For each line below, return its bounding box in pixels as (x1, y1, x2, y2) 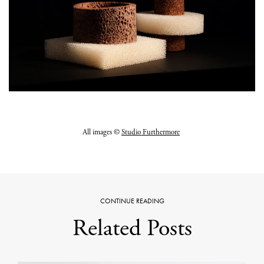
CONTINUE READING (100, 196, 164, 206)
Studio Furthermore (121, 127, 180, 137)
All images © (82, 127, 121, 137)
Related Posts (72, 213, 192, 243)
